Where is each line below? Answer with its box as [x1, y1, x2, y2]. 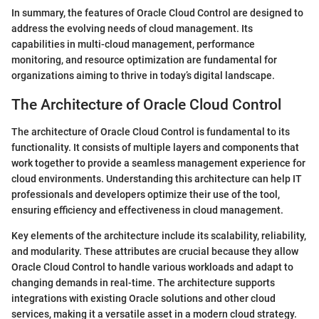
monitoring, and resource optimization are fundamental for [11, 53, 277, 66]
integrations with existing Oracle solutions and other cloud [11, 293, 276, 305]
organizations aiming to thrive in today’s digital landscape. [11, 69, 275, 81]
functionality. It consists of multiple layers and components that [11, 142, 299, 154]
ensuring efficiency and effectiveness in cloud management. [11, 204, 283, 216]
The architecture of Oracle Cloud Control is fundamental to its [11, 126, 290, 138]
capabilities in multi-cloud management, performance [11, 38, 255, 50]
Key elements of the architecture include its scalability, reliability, [11, 230, 306, 242]
